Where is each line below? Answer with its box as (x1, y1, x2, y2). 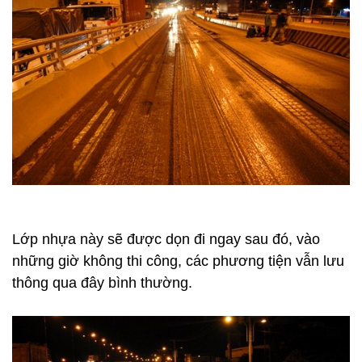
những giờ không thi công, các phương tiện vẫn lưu (12, 252, 344, 269)
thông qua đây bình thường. (12, 274, 192, 291)
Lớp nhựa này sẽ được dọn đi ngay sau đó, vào (12, 230, 320, 247)
